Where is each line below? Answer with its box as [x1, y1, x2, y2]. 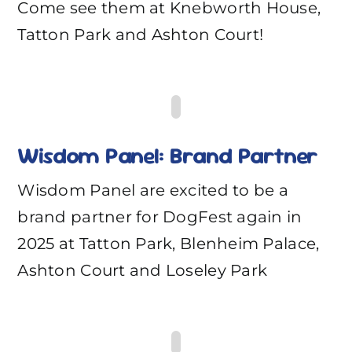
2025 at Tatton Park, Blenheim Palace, [17, 234, 320, 254]
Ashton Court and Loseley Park [17, 261, 268, 280]
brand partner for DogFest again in [17, 207, 302, 227]
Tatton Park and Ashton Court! [17, 25, 264, 45]
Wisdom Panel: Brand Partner [17, 141, 318, 171]
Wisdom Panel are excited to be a [17, 181, 288, 200]
